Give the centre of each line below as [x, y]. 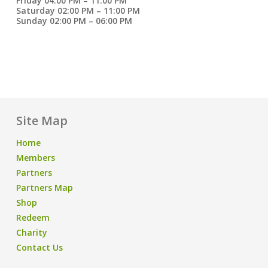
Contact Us [39, 247]
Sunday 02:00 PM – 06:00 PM [74, 21]
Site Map [42, 121]
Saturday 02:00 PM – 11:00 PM [78, 10]
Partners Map [44, 188]
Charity [31, 232]
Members [35, 158]
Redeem [33, 217]
